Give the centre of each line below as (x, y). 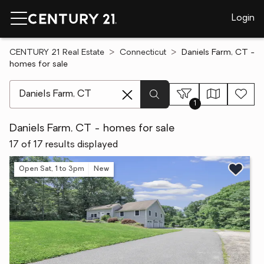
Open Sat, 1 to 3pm (52, 169)
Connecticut (143, 53)
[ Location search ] (48, 86)
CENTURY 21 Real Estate (57, 53)
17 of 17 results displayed (64, 145)
